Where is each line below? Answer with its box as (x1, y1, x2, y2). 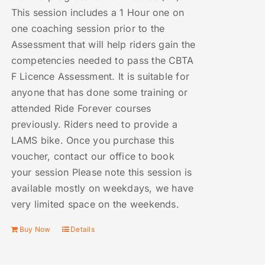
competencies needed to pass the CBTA (11, 54, 194, 67)
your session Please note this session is (11, 166, 192, 179)
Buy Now (19, 225, 51, 234)
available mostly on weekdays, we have (11, 182, 194, 195)
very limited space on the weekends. (11, 198, 179, 211)
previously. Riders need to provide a (11, 118, 178, 131)
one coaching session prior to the (11, 22, 165, 35)
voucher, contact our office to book (11, 150, 174, 163)
